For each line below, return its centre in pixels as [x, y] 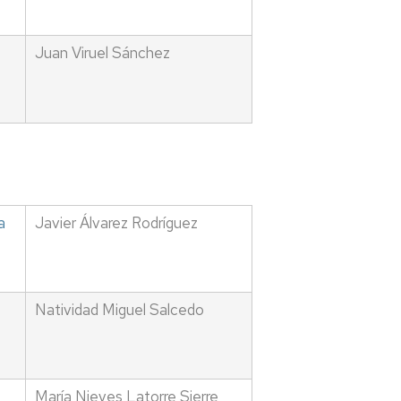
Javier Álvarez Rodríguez [116, 223]
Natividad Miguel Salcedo [119, 310]
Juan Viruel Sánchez [102, 53]
